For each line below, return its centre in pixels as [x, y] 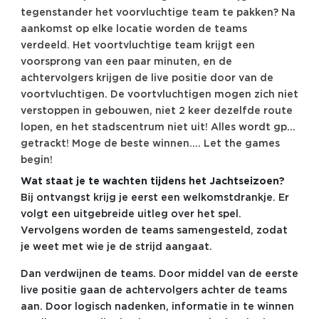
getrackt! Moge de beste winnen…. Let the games [150, 143]
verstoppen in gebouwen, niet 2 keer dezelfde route [156, 111]
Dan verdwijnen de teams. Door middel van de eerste [159, 274]
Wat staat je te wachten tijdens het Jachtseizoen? [152, 181]
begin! [36, 160]
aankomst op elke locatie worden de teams [134, 29]
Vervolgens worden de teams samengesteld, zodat [154, 230]
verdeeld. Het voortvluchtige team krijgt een [137, 45]
